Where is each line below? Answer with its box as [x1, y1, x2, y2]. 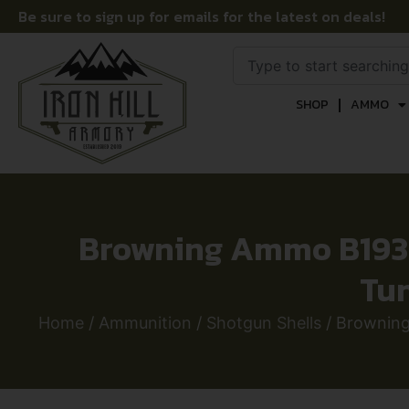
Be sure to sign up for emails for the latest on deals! [18, 5, 385, 27]
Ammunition [99, 313, 192, 332]
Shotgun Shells [206, 313, 321, 332]
